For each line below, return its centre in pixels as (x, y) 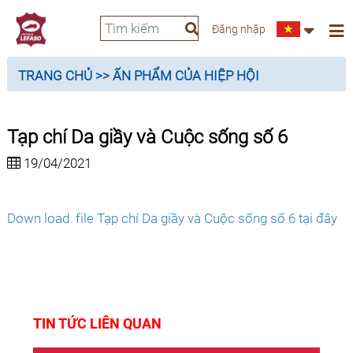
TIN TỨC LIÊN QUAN (98, 323)
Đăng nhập (238, 29)
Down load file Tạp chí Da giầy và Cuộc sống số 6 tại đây (172, 218)
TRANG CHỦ (55, 75)
